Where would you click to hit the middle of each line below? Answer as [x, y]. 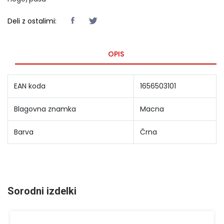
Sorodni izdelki [42, 191]
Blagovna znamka [45, 109]
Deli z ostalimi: [32, 21]
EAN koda [30, 86]
